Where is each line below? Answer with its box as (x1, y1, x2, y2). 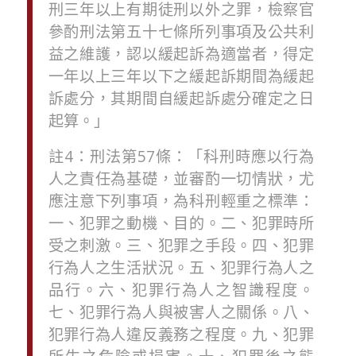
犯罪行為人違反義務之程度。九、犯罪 (48, 323, 315, 345)
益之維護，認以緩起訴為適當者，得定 (48, 43, 315, 65)
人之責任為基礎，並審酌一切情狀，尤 (48, 167, 315, 189)
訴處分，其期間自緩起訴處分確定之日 (48, 87, 315, 110)
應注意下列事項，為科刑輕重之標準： (48, 189, 315, 211)
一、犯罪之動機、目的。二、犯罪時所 (48, 211, 315, 234)
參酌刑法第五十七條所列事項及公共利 (48, 21, 315, 43)
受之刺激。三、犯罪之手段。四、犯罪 (48, 234, 315, 256)
